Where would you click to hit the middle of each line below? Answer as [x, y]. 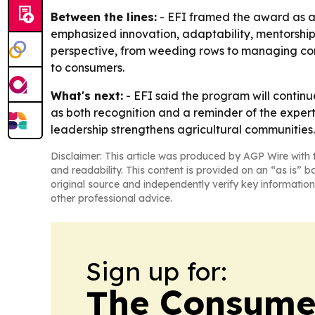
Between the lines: [104, 17]
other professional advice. [111, 199]
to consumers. [88, 68]
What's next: [87, 96]
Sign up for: [156, 271]
